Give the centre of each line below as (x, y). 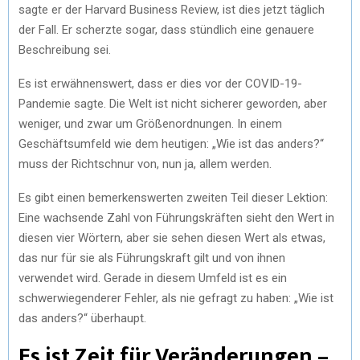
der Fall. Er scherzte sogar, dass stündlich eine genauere (166, 29)
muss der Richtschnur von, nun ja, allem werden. (145, 164)
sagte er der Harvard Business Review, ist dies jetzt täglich (172, 9)
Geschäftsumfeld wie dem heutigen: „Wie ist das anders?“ (171, 143)
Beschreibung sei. (65, 49)
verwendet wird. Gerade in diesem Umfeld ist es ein (153, 278)
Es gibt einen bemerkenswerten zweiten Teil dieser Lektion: (173, 197)
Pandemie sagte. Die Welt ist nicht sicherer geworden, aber (173, 103)
